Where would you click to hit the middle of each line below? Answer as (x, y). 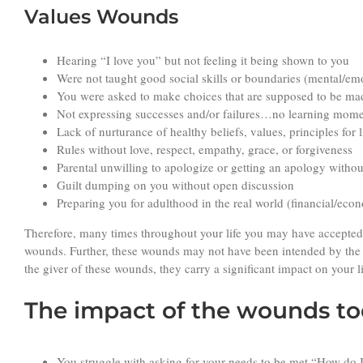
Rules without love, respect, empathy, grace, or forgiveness (205, 149)
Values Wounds (101, 17)
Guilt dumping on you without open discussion (175, 185)
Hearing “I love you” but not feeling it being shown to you (203, 60)
